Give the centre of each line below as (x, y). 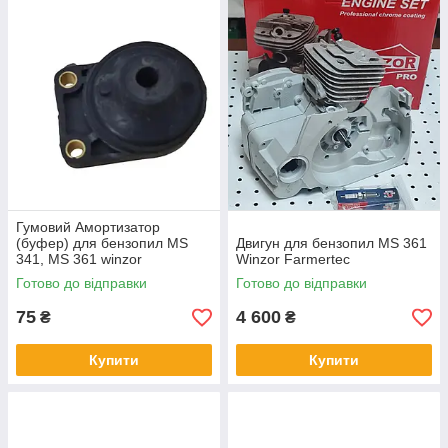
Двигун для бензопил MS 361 (331, 243)
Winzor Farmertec (293, 259)
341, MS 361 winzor (79, 259)
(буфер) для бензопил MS (102, 243)
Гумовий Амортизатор (88, 227)
